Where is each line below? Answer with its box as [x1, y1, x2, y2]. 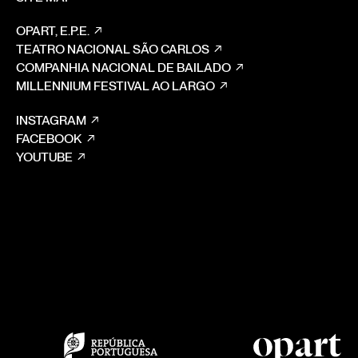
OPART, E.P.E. [15, 23, 89, 39]
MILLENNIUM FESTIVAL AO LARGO [15, 78, 215, 94]
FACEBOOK [15, 131, 82, 147]
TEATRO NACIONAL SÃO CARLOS [15, 42, 209, 58]
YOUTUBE [15, 149, 73, 165]
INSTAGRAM [15, 113, 86, 129]
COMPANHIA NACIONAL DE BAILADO [15, 60, 231, 76]
